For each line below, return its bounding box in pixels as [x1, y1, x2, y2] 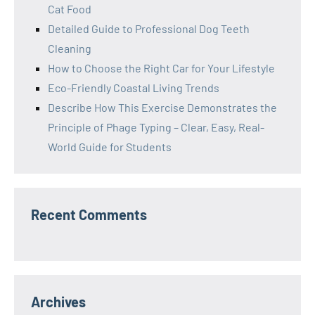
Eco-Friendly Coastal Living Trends [48, 80, 219, 94]
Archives [31, 292, 86, 310]
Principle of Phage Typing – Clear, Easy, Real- [48, 120, 264, 134]
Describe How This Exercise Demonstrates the [48, 100, 277, 114]
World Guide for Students [48, 139, 172, 153]
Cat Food [48, 1, 91, 15]
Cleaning [48, 41, 91, 55]
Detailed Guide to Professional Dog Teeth [48, 21, 250, 35]
